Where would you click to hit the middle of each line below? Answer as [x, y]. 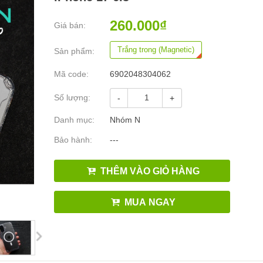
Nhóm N [125, 120]
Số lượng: [72, 97]
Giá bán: [70, 25]
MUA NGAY [149, 202]
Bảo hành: [73, 140]
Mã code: [71, 74]
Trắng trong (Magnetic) [156, 49]
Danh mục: [74, 120]
